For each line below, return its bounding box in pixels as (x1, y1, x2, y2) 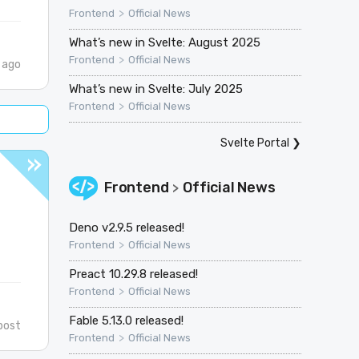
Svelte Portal (220, 136, 289, 151)
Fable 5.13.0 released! (68, 313, 184, 329)
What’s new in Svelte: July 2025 (68, 82, 243, 97)
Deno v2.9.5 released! (68, 220, 184, 236)
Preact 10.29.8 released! (68, 267, 198, 282)
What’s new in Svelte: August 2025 (68, 35, 260, 50)
